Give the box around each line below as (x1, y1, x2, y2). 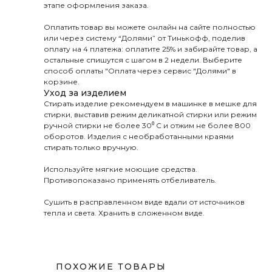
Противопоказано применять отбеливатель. (44, 175, 216, 185)
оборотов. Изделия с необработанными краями (44, 132, 234, 141)
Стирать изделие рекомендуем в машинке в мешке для (44, 99, 257, 108)
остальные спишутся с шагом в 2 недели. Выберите (44, 55, 242, 64)
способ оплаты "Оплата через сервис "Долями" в (44, 66, 236, 75)
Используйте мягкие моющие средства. (44, 165, 197, 174)
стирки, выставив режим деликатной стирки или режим (44, 110, 257, 119)
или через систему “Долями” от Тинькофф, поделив (44, 33, 245, 42)
